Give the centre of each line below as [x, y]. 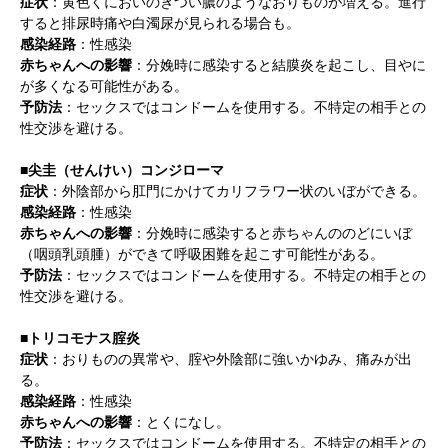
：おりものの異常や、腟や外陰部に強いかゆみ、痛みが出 [230, 359]
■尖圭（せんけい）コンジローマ [122, 170]
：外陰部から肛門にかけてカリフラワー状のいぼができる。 [237, 191]
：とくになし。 [181, 422]
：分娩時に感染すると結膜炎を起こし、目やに [279, 65]
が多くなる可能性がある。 [104, 86]
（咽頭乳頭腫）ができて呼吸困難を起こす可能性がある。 [202, 254]
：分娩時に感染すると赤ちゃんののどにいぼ [272, 233]
